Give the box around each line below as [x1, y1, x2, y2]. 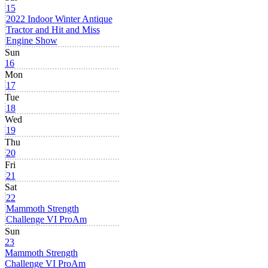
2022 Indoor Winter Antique [5, 13, 112, 24]
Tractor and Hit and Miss [5, 24, 100, 35]
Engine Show [5, 35, 57, 45]
